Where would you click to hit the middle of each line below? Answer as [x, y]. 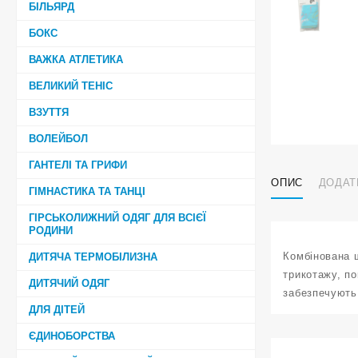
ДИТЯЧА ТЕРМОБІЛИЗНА [93, 257]
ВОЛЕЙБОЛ [58, 138]
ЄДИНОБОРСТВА [72, 336]
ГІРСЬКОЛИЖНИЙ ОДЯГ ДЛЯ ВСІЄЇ [117, 217]
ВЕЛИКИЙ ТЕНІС [71, 86]
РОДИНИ [51, 230]
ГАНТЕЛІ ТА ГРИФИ [78, 165]
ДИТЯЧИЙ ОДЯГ [69, 283]
